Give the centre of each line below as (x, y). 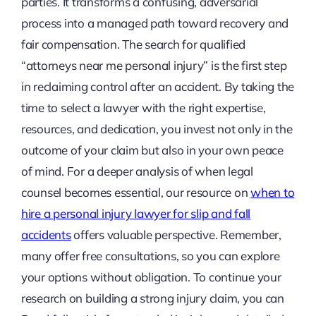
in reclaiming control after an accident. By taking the (158, 87)
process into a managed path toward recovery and (154, 23)
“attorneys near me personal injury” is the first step (154, 66)
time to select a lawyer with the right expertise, (143, 108)
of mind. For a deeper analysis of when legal (137, 171)
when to (273, 193)
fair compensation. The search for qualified (133, 44)
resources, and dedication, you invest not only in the (157, 129)
